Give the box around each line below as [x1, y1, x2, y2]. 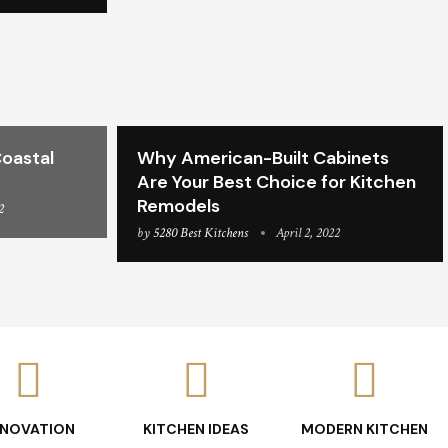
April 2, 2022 [276, 223, 340, 242]
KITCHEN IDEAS [143, 419, 249, 438]
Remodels [137, 193, 220, 218]
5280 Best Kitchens [153, 223, 248, 242]
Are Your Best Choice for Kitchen [137, 169, 416, 194]
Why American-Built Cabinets [137, 145, 389, 170]
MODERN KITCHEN [300, 419, 428, 438]
